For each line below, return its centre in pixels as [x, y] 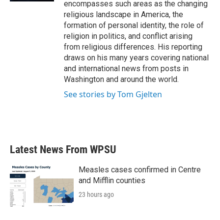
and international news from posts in [126, 69]
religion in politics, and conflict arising [128, 36]
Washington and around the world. [121, 79]
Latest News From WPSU [63, 150]
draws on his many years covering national [136, 58]
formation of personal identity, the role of [134, 25]
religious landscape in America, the [124, 14]
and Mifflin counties [112, 180]
